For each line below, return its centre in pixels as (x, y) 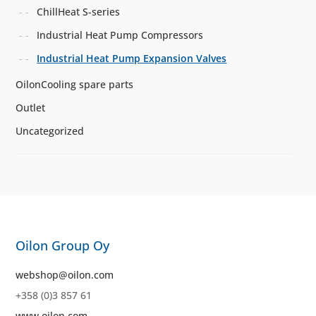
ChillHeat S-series (79, 11)
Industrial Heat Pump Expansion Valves (132, 58)
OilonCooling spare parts (75, 84)
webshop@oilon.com (65, 275)
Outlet (31, 107)
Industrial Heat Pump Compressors (120, 35)
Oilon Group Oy (63, 245)
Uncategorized (50, 130)
